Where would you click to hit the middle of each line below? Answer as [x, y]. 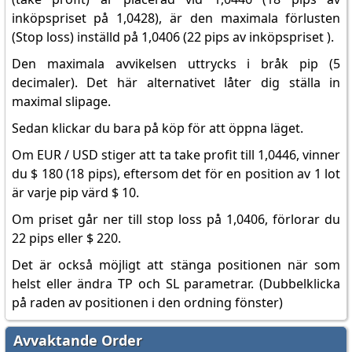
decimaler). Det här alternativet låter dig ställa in [176, 82]
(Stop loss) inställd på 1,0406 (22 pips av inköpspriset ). [172, 37]
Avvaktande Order [77, 340]
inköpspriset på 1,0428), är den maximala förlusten [176, 18]
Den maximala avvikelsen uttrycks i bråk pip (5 [176, 64]
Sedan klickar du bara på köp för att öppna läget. [157, 128]
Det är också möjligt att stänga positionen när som [176, 265]
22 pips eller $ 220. [66, 238]
